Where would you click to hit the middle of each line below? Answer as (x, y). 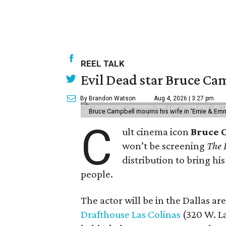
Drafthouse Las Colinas (131, 214)
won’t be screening (165, 146)
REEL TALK (103, 64)
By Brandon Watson (108, 98)
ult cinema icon (157, 132)
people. (97, 174)
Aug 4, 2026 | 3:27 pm (184, 98)
